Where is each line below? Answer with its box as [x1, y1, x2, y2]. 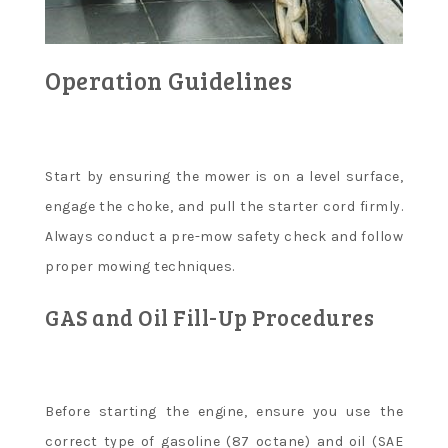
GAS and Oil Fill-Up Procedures [45, 301, 374, 332]
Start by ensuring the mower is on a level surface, [45, 167, 403, 185]
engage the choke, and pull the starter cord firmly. [45, 197, 403, 215]
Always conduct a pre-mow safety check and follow [45, 227, 403, 245]
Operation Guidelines [45, 63, 292, 97]
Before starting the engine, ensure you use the [45, 402, 403, 420]
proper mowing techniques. [45, 257, 235, 275]
